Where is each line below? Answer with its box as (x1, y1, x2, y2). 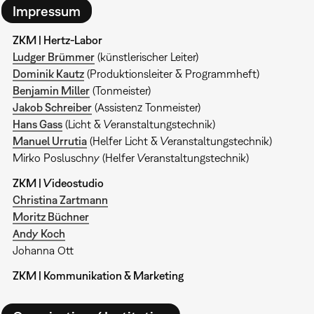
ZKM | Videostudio (12, 177, 104, 190)
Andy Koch (12, 227, 65, 240)
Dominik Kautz (12, 67, 84, 81)
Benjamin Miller (12, 84, 90, 97)
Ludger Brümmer (12, 50, 95, 64)
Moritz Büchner (12, 210, 89, 224)
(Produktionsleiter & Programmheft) (83, 67, 259, 81)
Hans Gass (12, 118, 62, 131)
